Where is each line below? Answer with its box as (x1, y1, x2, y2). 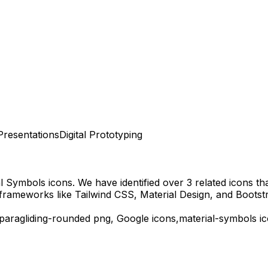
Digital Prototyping (59, 128, 142, 141)
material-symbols (179, 212, 257, 225)
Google (117, 212, 149, 225)
